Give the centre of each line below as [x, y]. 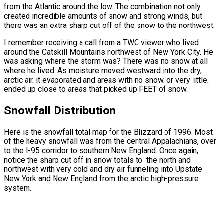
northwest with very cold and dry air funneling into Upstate [103, 169]
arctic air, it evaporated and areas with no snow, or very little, [106, 80]
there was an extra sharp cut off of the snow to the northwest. [109, 26]
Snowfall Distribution [60, 111]
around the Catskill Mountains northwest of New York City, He [109, 52]
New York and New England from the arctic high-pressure [101, 179]
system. [18, 188]
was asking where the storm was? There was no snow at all [106, 61]
